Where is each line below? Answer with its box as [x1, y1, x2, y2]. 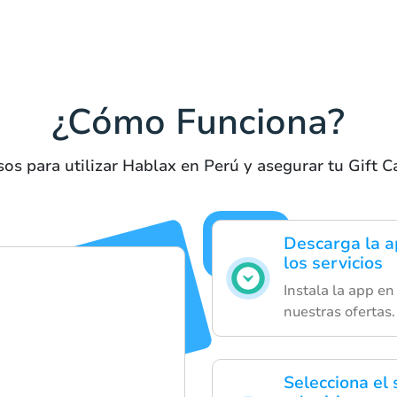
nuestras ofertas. [284, 302, 395, 323]
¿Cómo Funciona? [52, 98, 345, 147]
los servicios [284, 252, 383, 276]
